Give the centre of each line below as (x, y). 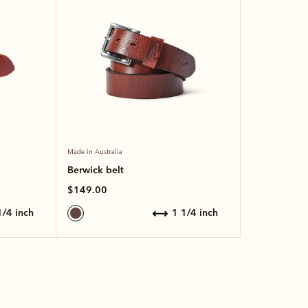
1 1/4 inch (198, 213)
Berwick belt (95, 169)
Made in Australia (95, 152)
